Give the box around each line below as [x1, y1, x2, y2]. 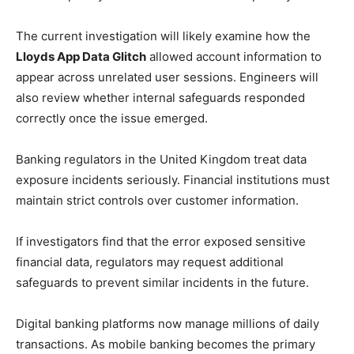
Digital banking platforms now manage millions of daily [16, 316, 319, 331]
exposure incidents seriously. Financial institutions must [16, 172, 330, 187]
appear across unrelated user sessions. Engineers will [16, 70, 318, 85]
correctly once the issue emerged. [16, 111, 208, 126]
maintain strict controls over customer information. [16, 193, 299, 208]
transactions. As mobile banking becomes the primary [16, 337, 315, 352]
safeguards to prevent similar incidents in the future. [16, 275, 309, 290]
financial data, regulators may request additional [16, 254, 284, 269]
